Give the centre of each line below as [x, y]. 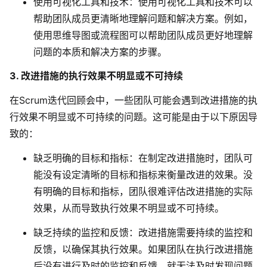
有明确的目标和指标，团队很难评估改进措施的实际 [143, 191]
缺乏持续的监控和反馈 [81, 232]
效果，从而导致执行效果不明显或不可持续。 [129, 208]
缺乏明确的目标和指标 [81, 158]
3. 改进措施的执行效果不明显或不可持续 [96, 76]
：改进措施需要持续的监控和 [191, 232]
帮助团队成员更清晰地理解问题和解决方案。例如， [143, 18]
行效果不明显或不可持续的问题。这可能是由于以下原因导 [133, 117]
